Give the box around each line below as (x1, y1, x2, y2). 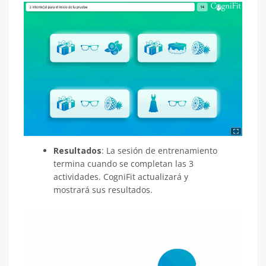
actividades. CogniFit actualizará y (53, 171, 188, 182)
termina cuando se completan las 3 (53, 158, 194, 169)
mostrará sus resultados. (53, 184, 160, 195)
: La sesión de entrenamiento (101, 145, 217, 156)
